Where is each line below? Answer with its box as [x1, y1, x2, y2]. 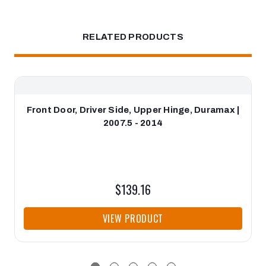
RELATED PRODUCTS [83, 32, 183, 42]
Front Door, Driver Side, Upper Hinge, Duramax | [26, 105, 240, 115]
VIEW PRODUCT [102, 211, 164, 226]
